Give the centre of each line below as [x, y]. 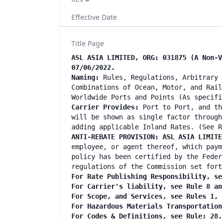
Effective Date [94, 17]
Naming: [85, 77]
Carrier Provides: [105, 107]
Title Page [88, 43]
